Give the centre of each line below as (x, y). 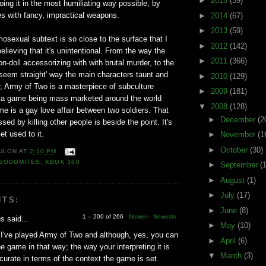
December (239, 119)
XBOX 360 (63, 162)
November (239, 135)
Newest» (165, 217)
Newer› (138, 217)
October (235, 150)
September (240, 165)
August (233, 180)
